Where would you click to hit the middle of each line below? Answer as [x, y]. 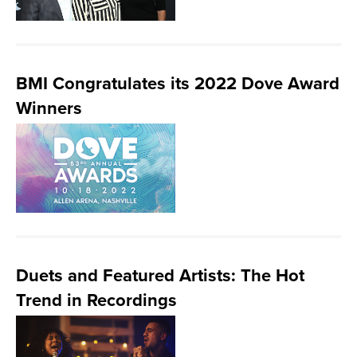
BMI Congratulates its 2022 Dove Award [178, 84]
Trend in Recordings [96, 300]
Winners [49, 108]
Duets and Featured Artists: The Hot [160, 276]
